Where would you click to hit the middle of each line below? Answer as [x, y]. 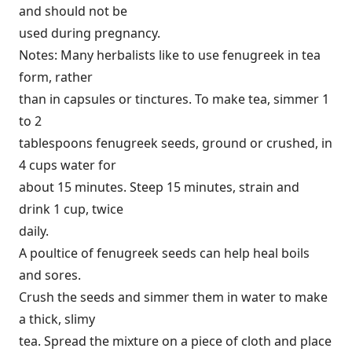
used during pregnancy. [90, 33]
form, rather [56, 77]
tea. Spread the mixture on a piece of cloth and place [175, 341]
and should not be [73, 11]
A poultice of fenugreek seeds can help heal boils [164, 253]
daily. [34, 231]
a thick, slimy [57, 319]
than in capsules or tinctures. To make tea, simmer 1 [174, 99]
